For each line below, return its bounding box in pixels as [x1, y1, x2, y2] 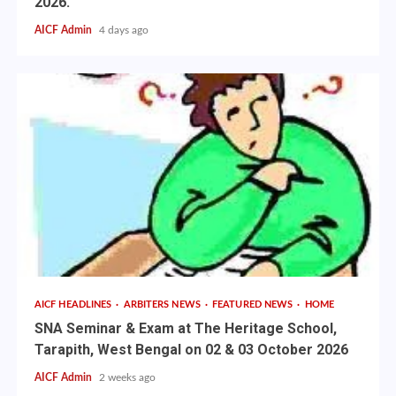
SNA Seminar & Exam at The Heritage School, [34, 320, 337, 338]
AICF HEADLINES [34, 300, 115, 310]
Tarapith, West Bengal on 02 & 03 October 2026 [34, 341, 348, 359]
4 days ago [98, 25, 148, 36]
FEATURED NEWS [212, 300, 296, 310]
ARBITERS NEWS [123, 300, 203, 310]
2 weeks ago [98, 372, 156, 384]
